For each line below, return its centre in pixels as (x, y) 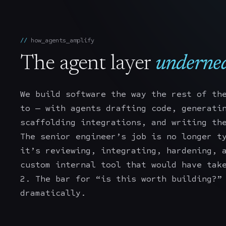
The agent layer (86, 64)
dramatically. (53, 193)
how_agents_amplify (63, 40)
